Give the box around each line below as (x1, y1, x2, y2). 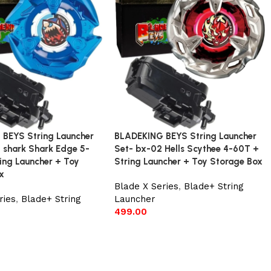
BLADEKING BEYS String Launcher (114, 131, 257, 142)
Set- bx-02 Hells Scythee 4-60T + (114, 143, 260, 155)
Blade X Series (114, 181, 179, 192)
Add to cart (123, 225, 165, 234)
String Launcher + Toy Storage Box (114, 156, 263, 168)
